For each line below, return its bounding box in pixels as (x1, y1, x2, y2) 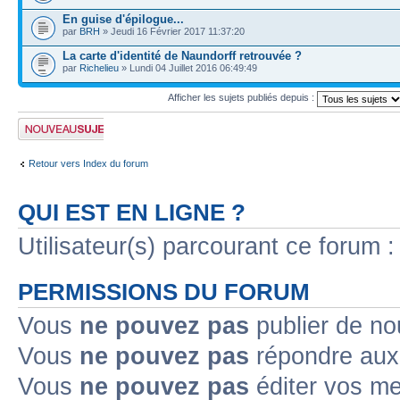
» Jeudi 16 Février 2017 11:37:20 (100, 25, 245, 37)
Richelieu (79, 62, 119, 73)
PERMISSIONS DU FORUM (18, 279, 310, 304)
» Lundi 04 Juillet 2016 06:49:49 (119, 62, 257, 73)
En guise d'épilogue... (62, 12, 184, 26)
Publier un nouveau (18, 117, 101, 129)
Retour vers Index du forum (29, 158, 148, 169)
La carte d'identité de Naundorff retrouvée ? (62, 48, 302, 62)
